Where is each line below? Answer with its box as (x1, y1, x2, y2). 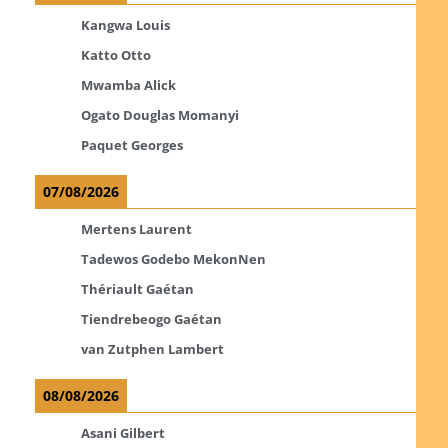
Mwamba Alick (80, 75, 176, 94)
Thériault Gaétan (80, 279, 194, 298)
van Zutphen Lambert (80, 339, 224, 358)
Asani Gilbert (80, 423, 165, 442)
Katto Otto (80, 45, 151, 64)
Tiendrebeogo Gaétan (80, 309, 222, 328)
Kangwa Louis (80, 15, 170, 34)
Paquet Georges (80, 135, 183, 154)
